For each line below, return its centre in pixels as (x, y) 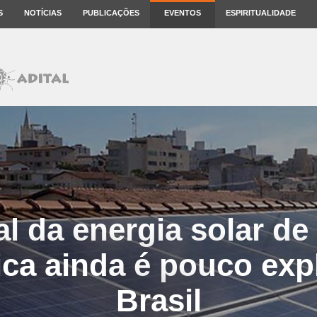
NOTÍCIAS (43, 13)
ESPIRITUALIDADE (261, 13)
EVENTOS (183, 13)
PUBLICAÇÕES (111, 13)
